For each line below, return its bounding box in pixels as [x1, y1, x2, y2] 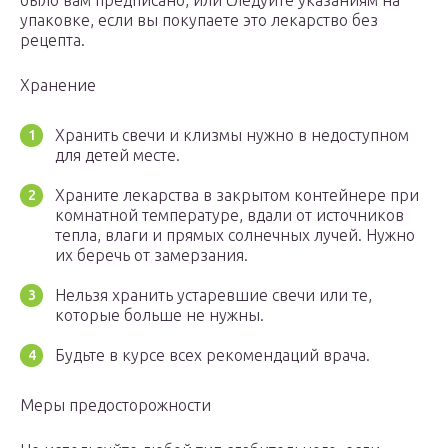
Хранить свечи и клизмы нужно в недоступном [55, 126, 409, 145]
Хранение [20, 76, 96, 95]
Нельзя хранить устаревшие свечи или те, [55, 286, 372, 305]
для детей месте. [55, 146, 180, 165]
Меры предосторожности [20, 396, 211, 415]
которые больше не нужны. [55, 306, 264, 325]
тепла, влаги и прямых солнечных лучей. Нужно [55, 226, 415, 245]
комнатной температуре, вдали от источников [55, 206, 404, 225]
